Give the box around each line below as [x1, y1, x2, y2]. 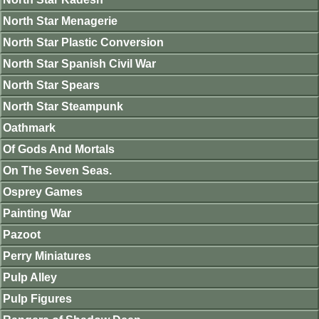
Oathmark [3, 121, 56, 134]
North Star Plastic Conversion [3, 36, 164, 48]
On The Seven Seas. [3, 164, 112, 177]
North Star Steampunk [3, 100, 123, 113]
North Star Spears [3, 78, 100, 91]
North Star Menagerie [3, 14, 117, 27]
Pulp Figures [3, 292, 72, 305]
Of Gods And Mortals [3, 142, 115, 155]
